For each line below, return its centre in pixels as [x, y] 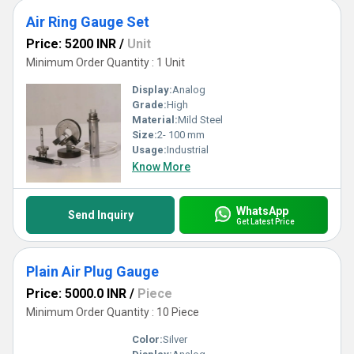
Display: [152, 90]
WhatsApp [262, 211]
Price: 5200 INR [71, 44]
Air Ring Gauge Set [88, 22]
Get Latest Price [265, 221]
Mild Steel [200, 120]
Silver [175, 339]
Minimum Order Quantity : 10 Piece [113, 312]
